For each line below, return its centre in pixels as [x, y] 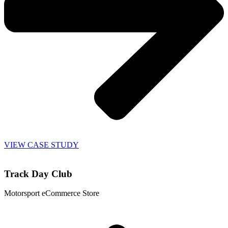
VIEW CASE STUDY [41, 145]
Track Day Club [38, 174]
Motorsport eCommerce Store [52, 193]
